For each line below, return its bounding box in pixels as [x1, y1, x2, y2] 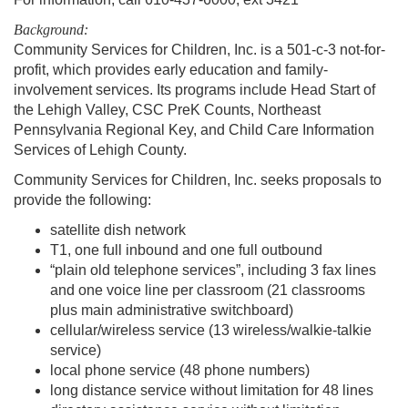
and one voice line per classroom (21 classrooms [50, 282, 365, 299]
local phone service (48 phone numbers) [50, 362, 310, 379]
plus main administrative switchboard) [50, 302, 293, 319]
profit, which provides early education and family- [14, 62, 328, 78]
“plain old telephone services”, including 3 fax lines [50, 262, 376, 279]
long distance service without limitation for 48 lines [50, 382, 373, 399]
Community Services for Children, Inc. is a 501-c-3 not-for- [14, 42, 385, 58]
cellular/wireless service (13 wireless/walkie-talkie [50, 322, 372, 339]
